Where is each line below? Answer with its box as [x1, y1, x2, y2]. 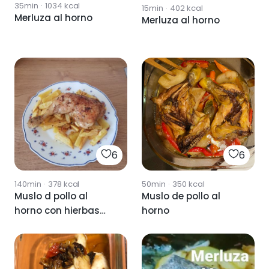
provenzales [14, 219, 71, 232]
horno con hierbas [14, 204, 100, 217]
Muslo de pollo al [142, 190, 220, 203]
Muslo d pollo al [14, 190, 88, 203]
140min [14, 178, 41, 190]
